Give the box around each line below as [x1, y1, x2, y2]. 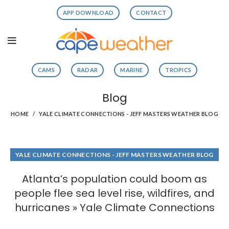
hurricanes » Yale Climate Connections [14, 200, 215, 215]
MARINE [120, 66, 143, 73]
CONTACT [136, 9, 167, 16]
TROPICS [165, 66, 192, 73]
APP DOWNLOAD [62, 9, 114, 16]
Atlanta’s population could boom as [22, 172, 207, 186]
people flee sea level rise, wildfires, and [14, 186, 215, 200]
